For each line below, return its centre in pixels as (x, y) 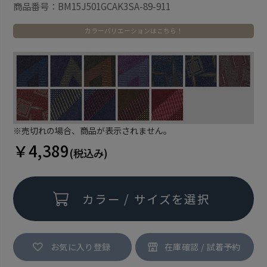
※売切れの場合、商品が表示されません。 (92, 131)
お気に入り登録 (81, 246)
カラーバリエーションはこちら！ (133, 30)
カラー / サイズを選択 (146, 198)
